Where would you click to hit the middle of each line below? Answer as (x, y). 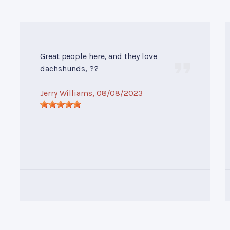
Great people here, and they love (99, 56)
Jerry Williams (66, 93)
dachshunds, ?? (69, 69)
